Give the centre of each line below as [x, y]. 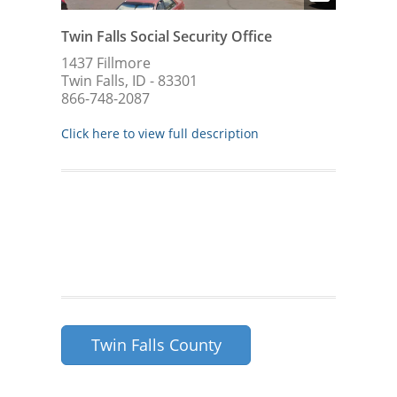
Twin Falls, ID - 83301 [129, 80]
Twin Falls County [156, 344]
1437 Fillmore [106, 62]
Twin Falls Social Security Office [167, 36]
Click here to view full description [160, 133]
